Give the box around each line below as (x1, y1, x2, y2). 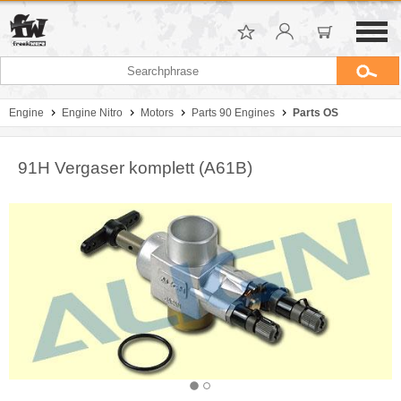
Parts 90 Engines (192, 107, 275, 119)
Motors (141, 107, 174, 119)
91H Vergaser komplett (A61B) (18, 158, 252, 177)
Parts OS (293, 107, 338, 119)
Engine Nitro (62, 107, 123, 119)
